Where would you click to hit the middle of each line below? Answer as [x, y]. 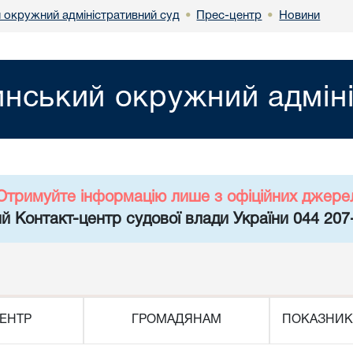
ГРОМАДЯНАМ [176, 320]
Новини [300, 15]
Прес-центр [229, 15]
